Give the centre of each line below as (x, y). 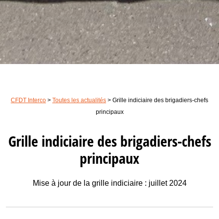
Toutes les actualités (79, 100)
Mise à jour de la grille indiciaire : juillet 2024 (109, 183)
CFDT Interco (28, 100)
